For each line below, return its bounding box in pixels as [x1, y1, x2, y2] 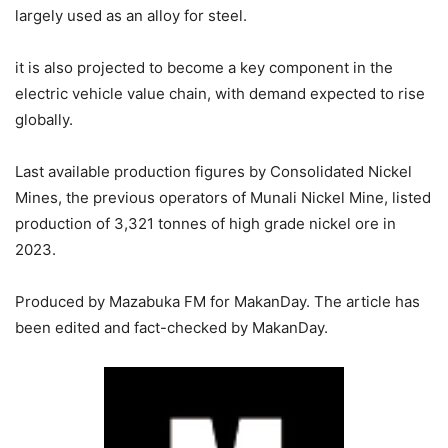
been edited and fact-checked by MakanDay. [15, 317, 328, 337]
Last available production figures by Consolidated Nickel [15, 161, 412, 181]
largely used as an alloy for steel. [15, 5, 247, 25]
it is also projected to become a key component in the [15, 57, 393, 77]
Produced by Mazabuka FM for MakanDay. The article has [15, 291, 420, 311]
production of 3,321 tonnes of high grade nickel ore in [15, 213, 396, 233]
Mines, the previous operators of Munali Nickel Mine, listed [15, 187, 431, 207]
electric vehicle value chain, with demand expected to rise [15, 83, 425, 103]
